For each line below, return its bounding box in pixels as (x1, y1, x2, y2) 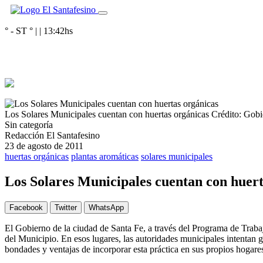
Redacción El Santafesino (5, 130, 100, 140)
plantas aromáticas (71, 151, 139, 161)
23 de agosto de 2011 (5, 141, 83, 151)
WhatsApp (89, 203, 124, 212)
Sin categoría (5, 120, 53, 130)
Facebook (9, 203, 43, 212)
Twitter (55, 203, 77, 212)
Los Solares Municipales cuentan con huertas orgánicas (5, 109, 209, 119)
